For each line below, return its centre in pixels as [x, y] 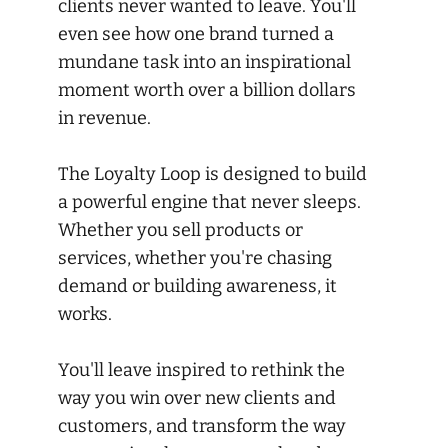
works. [85, 313]
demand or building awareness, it [197, 285]
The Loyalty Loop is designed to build [212, 173]
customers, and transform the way [202, 425]
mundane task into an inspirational [204, 61]
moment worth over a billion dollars [207, 89]
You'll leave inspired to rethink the [201, 369]
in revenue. [104, 117]
